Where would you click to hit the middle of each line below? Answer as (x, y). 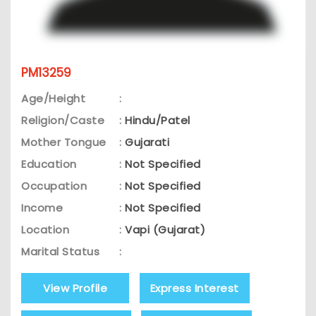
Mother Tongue (64, 142)
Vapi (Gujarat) (165, 230)
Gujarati (147, 142)
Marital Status (60, 252)
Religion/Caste (63, 121)
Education (49, 164)
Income (42, 208)
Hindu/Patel (158, 121)
